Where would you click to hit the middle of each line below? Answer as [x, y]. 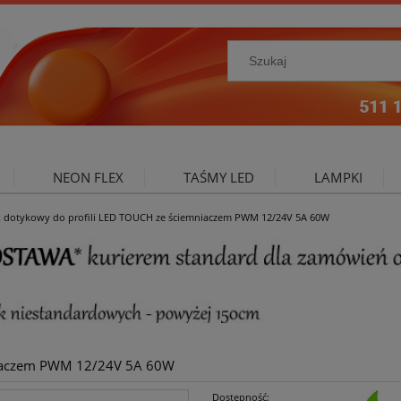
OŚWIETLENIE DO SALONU [251, 230]
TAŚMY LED [218, 178]
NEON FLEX [88, 178]
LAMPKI [339, 178]
